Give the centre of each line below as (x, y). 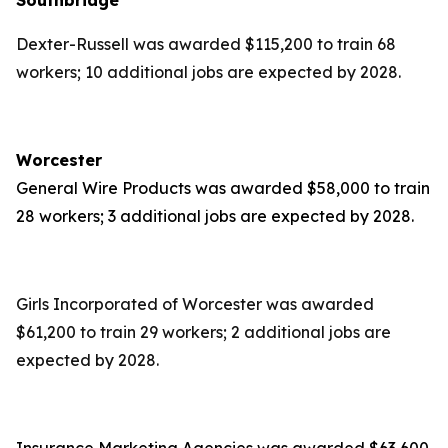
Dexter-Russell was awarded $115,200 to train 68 (206, 44)
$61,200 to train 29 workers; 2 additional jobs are (203, 332)
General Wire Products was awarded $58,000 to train (223, 188)
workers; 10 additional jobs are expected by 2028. (208, 72)
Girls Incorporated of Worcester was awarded (195, 304)
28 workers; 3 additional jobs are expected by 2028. (215, 216)
